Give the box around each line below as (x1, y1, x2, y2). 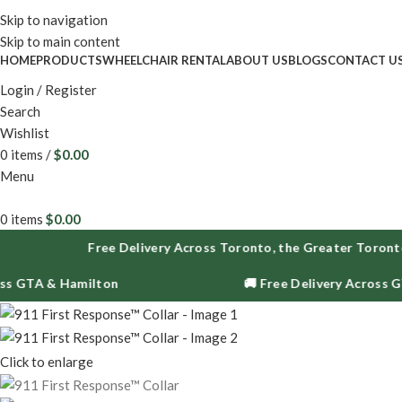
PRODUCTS (36, 53, 102, 67)
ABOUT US (226, 53, 288, 67)
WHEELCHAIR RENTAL (102, 53, 226, 67)
